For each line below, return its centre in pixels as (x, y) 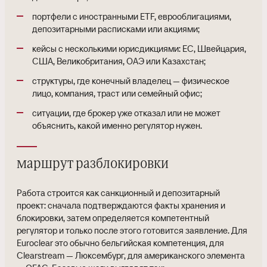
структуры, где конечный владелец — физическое (131, 81)
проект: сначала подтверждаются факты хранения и (121, 205)
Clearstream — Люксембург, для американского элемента (131, 255)
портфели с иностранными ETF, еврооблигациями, (132, 16)
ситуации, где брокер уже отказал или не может (126, 113)
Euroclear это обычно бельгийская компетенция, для (120, 243)
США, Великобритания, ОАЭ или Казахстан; (119, 61)
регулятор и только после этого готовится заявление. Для (132, 230)
